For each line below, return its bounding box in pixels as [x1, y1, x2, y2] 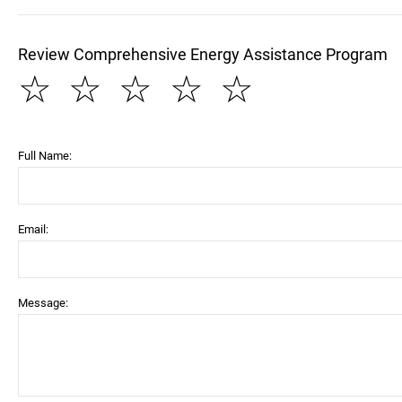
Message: [18, 296, 68, 310]
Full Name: [18, 149, 72, 162]
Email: [18, 223, 48, 236]
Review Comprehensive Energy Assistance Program [18, 45, 388, 64]
